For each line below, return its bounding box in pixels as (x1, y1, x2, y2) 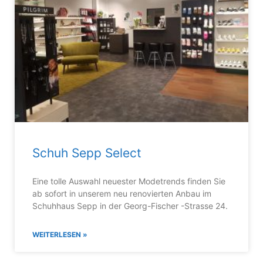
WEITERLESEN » (32, 230, 87, 239)
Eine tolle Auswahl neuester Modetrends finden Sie (32, 176, 225, 186)
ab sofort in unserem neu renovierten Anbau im (32, 188, 211, 198)
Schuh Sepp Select (32, 145, 141, 160)
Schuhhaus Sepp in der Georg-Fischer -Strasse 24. (32, 200, 228, 211)
